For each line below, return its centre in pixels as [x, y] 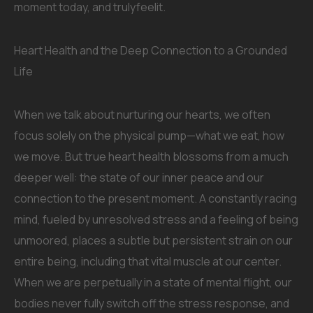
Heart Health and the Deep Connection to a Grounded [151, 50]
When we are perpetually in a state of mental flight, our [153, 282]
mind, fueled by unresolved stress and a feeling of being [156, 219]
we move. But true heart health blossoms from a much [151, 156]
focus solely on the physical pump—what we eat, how [149, 136]
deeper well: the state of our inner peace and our [139, 177]
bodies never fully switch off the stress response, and [152, 303]
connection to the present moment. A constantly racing [155, 198]
